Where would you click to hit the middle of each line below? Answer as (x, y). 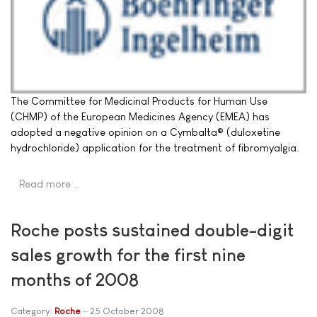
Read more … (50, 183)
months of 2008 (75, 279)
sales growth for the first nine (128, 254)
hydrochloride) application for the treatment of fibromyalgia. (155, 147)
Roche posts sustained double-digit (152, 230)
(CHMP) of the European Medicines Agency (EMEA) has (140, 116)
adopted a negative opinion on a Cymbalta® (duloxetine (145, 132)
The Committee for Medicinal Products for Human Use (139, 100)
